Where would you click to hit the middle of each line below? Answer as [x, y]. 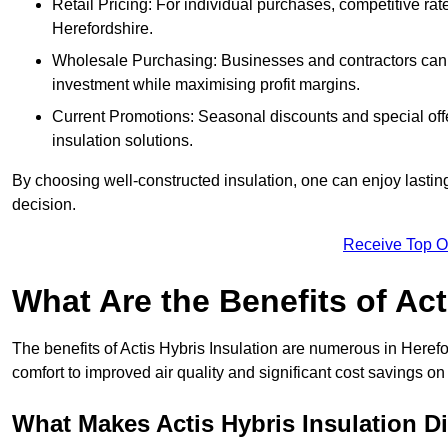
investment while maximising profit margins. [206, 85]
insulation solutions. [122, 141]
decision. [44, 205]
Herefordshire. [102, 29]
